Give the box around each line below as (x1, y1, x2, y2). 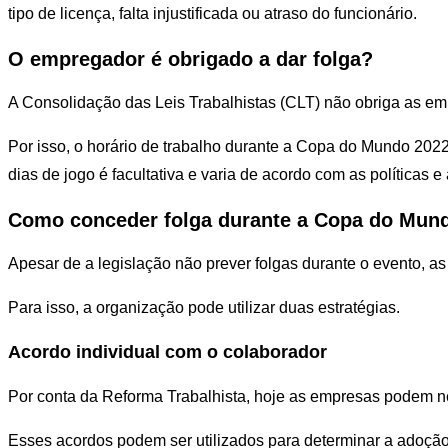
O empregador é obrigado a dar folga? (8, 47, 373, 70)
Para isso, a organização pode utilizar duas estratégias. (8, 299, 400, 317)
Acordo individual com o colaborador (8, 342, 327, 363)
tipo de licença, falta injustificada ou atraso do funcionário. (8, 5, 417, 23)
